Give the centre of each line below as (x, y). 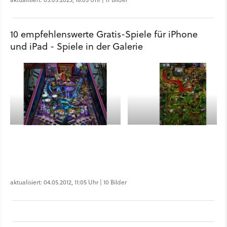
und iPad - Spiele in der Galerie (77, 47)
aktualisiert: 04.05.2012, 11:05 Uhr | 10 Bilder (68, 182)
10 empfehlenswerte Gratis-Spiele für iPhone (104, 34)
